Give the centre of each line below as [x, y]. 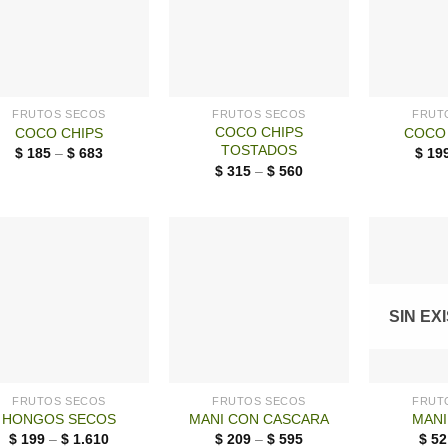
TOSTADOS [259, 150]
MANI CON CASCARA [259, 419]
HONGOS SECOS [59, 419]
